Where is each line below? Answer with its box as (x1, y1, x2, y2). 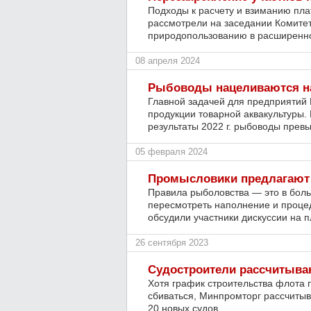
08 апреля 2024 (135, 56, 200, 66)
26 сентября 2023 (135, 237, 208, 248)
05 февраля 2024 (135, 146, 208, 157)
